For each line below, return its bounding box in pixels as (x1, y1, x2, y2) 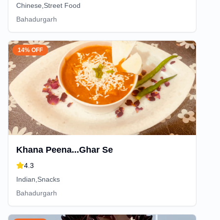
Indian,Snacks (16, 175, 60, 183)
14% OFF (18, 47, 43, 54)
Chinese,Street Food (16, 1, 81, 9)
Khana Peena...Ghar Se (16, 145, 113, 155)
